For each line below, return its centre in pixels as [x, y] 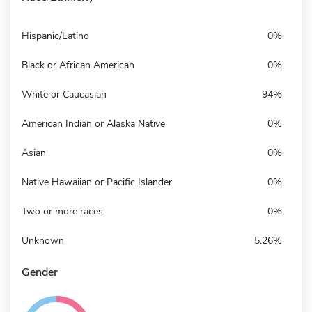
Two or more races [62, 211]
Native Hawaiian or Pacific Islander [97, 182]
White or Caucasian [64, 94]
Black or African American [78, 65]
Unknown [43, 240]
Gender [40, 272]
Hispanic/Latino [55, 36]
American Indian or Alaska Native [93, 123]
